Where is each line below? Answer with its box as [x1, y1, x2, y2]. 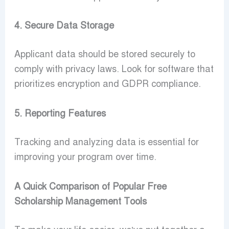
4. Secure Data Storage [14, 20, 114, 32]
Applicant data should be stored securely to [14, 49, 195, 60]
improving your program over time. [14, 151, 156, 163]
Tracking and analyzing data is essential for [14, 136, 199, 148]
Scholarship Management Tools [14, 196, 147, 208]
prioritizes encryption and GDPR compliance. [14, 78, 201, 90]
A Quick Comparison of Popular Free [14, 181, 167, 193]
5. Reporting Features [14, 108, 106, 120]
